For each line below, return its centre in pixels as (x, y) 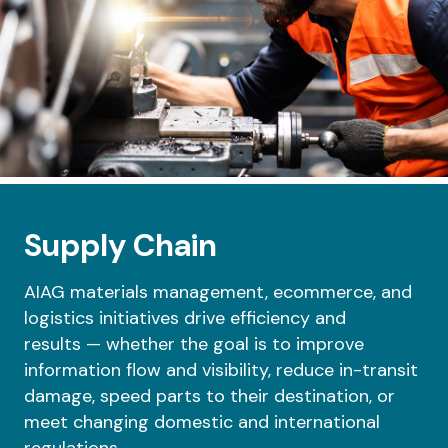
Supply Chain (120, 246)
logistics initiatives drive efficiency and (185, 318)
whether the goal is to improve (235, 344)
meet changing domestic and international (202, 422)
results (55, 344)
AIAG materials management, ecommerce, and (218, 292)
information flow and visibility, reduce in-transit (221, 370)
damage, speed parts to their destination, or (209, 396)
